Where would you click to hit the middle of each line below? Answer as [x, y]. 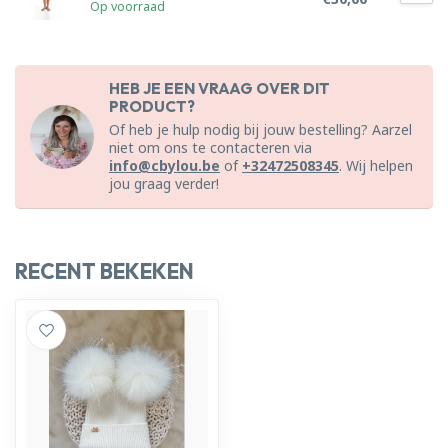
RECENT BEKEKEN [104, 271]
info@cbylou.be [164, 165]
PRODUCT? [152, 106]
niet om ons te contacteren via [210, 147]
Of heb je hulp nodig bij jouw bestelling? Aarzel [260, 129]
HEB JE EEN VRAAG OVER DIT [219, 88]
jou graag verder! [164, 183]
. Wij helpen [376, 165]
